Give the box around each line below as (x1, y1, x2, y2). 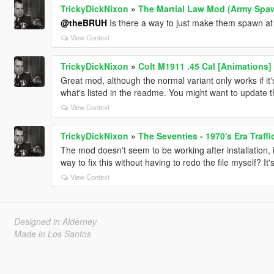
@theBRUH (60, 16, 107, 29)
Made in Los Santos (13, 227, 91, 240)
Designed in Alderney (13, 215, 97, 228)
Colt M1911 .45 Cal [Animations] (138, 59, 272, 72)
